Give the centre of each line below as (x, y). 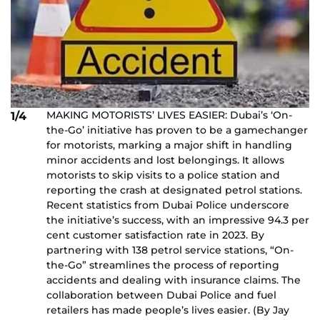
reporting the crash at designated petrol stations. (174, 190)
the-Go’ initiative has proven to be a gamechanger (177, 130)
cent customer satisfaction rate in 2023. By (155, 235)
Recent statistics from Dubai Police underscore (168, 205)
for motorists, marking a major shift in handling (169, 145)
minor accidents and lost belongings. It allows (165, 160)
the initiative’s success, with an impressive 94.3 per (178, 220)
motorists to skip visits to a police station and (163, 175)
